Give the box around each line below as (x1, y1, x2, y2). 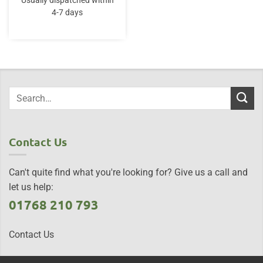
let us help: (9, 181, 53, 193)
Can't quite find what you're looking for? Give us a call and (9, 167, 248, 178)
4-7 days (52, 8, 83, 18)
